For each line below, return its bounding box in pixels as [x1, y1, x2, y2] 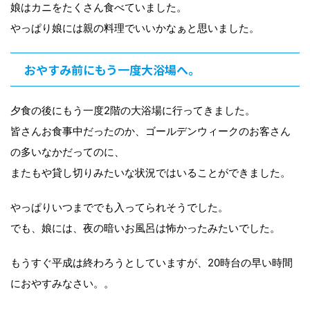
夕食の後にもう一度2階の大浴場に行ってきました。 [10, 104, 255, 118]
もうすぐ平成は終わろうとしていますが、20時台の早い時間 [10, 256, 293, 270]
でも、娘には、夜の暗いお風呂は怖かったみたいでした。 [10, 221, 280, 235]
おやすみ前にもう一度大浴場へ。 [24, 61, 200, 79]
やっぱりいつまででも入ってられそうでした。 [10, 201, 228, 215]
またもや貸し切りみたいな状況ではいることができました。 [10, 166, 291, 180]
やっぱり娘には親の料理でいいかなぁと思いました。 [10, 21, 259, 35]
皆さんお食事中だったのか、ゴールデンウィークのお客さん [10, 125, 291, 138]
